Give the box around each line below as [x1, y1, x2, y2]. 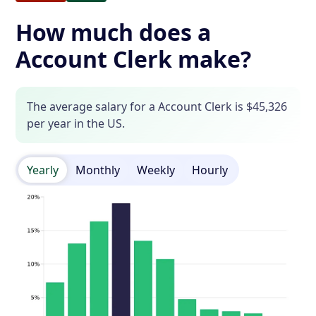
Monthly [75, 162, 121, 178]
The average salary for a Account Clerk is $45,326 [27, 99, 288, 114]
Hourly [192, 162, 229, 178]
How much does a [16, 17, 212, 47]
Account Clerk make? [16, 44, 252, 74]
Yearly [27, 162, 59, 178]
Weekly [137, 162, 176, 178]
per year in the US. [27, 116, 126, 131]
